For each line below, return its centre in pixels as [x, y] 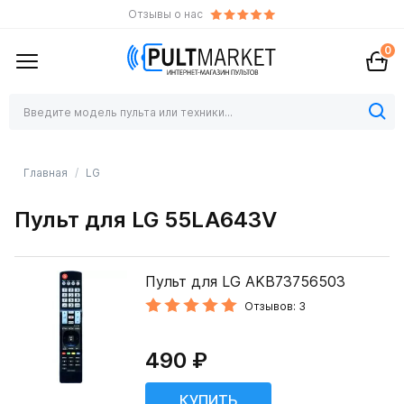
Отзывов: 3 [275, 306]
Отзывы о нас [165, 14]
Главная [46, 173]
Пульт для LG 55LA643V [146, 220]
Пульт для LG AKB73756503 [246, 281]
